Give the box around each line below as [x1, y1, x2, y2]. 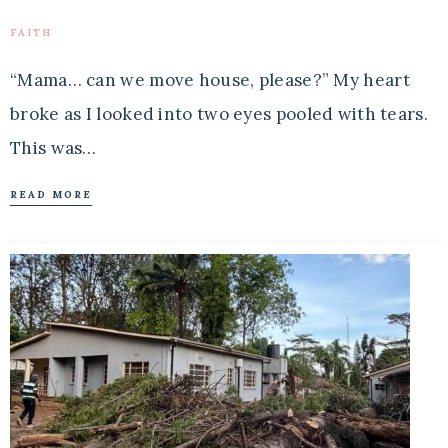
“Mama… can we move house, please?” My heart [10, 69, 410, 91]
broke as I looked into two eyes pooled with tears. [10, 103, 428, 125]
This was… [10, 137, 97, 159]
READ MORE [10, 188, 92, 201]
